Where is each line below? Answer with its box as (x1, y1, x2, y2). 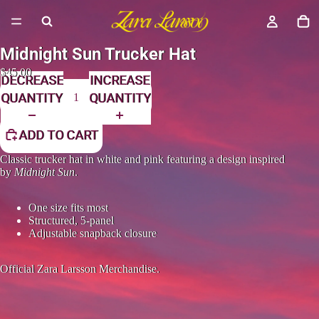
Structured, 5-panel (28, 214, 114, 226)
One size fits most (28, 202, 108, 214)
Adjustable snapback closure (28, 227, 157, 239)
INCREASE (90, 72, 150, 88)
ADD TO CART (19, 127, 98, 142)
